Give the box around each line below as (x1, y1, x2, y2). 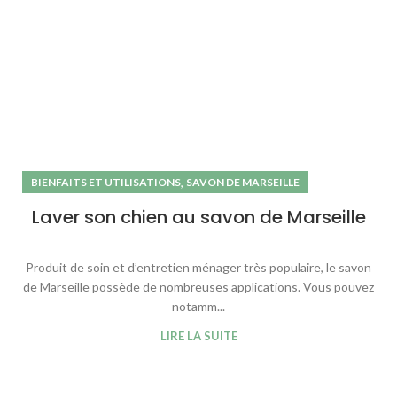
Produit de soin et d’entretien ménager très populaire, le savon (26, 259, 371, 275)
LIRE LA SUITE (160, 328, 237, 343)
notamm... (172, 298, 225, 314)
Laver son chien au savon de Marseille (31, 204, 366, 230)
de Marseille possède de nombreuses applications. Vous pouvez (23, 278, 374, 294)
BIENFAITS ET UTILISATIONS (31, 175, 181, 189)
